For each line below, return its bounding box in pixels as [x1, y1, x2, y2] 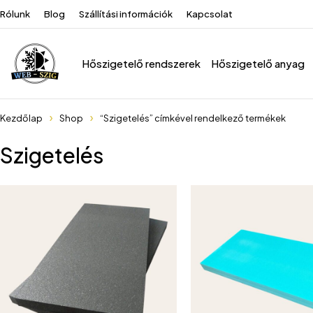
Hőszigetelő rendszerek [82, 57, 201, 70]
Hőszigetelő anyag [211, 57, 305, 70]
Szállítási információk [79, 8, 173, 20]
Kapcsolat [187, 8, 233, 20]
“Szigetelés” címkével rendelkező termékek [100, 112, 286, 124]
